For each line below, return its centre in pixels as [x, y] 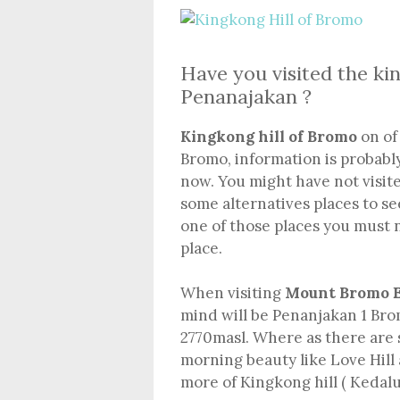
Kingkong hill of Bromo [269, 136]
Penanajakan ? [246, 96]
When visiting [233, 293]
